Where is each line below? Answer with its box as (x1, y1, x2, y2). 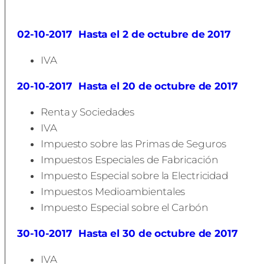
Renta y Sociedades (41, 106, 135, 118)
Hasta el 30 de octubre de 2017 (78, 227, 238, 239)
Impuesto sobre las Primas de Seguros (41, 138, 227, 150)
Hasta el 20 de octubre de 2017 (78, 80, 238, 92)
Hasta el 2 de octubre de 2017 (78, 28, 231, 40)
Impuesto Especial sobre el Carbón (41, 202, 208, 213)
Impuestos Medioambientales (41, 186, 186, 197)
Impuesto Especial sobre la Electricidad (41, 170, 229, 181)
